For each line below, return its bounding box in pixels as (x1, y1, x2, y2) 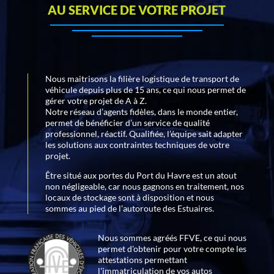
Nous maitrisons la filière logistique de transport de (45, 73, 239, 84)
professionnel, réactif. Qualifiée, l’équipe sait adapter (45, 128, 243, 139)
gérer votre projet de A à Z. (45, 95, 147, 106)
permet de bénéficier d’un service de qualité (45, 117, 210, 128)
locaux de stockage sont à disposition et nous (45, 191, 214, 202)
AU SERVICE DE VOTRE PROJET (48, 2, 226, 17)
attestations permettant (97, 254, 187, 265)
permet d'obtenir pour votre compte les (97, 243, 246, 254)
